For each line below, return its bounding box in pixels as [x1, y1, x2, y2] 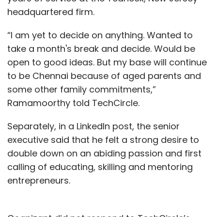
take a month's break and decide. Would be [7, 43, 195, 55]
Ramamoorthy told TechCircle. [7, 97, 139, 109]
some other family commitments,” [7, 83, 156, 95]
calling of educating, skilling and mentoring [7, 161, 193, 173]
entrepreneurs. [7, 174, 73, 186]
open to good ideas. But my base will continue [7, 56, 207, 68]
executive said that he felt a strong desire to [7, 134, 199, 146]
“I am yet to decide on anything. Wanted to [7, 29, 193, 41]
